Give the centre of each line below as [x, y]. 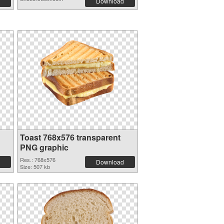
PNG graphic [44, 147]
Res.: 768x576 [37, 159]
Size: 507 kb [35, 166]
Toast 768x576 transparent [70, 137]
